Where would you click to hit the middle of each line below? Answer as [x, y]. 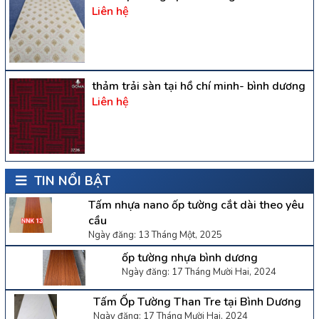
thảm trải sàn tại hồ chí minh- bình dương [198, 87]
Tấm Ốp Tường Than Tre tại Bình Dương [197, 302]
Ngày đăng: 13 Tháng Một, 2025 [155, 235]
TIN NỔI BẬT [70, 181]
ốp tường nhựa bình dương [189, 257]
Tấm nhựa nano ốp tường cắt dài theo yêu [196, 205]
